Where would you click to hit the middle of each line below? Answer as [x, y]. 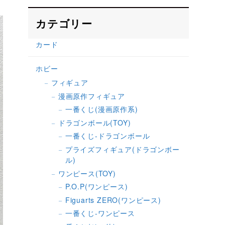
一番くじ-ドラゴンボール [107, 136]
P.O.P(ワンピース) [96, 187]
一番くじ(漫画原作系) [101, 109]
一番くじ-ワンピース [100, 213]
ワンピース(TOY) [87, 173]
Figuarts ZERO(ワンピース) [113, 200]
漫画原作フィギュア [91, 96]
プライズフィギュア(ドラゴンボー [122, 149]
